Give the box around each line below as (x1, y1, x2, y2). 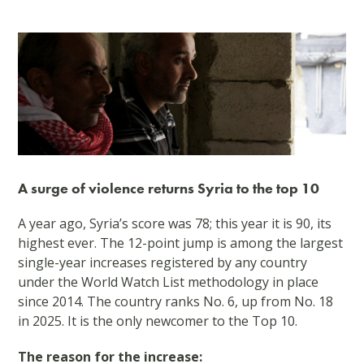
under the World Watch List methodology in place (18, 273, 319, 292)
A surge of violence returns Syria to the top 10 (18, 179, 320, 198)
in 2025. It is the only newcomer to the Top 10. (18, 312, 298, 331)
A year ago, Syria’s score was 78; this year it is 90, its (18, 214, 332, 233)
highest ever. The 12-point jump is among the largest (18, 234, 344, 253)
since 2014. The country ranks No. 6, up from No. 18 (18, 292, 334, 311)
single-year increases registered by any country (18, 253, 308, 272)
